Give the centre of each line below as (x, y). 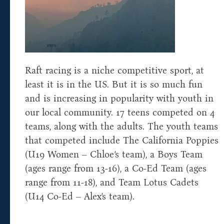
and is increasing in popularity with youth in (119, 98)
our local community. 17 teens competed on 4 (120, 112)
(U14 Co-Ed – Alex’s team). (80, 196)
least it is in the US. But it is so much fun (114, 84)
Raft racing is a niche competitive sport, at (114, 70)
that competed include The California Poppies (122, 140)
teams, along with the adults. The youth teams (121, 126)
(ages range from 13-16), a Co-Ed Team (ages (116, 168)
